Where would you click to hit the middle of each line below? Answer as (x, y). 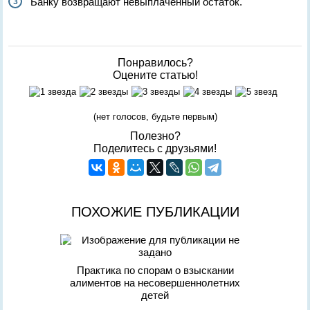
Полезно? (155, 136)
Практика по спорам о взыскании (155, 270)
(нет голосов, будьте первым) (155, 117)
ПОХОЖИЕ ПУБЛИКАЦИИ (155, 212)
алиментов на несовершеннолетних (155, 283)
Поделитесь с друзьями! (155, 148)
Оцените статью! (155, 75)
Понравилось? (155, 63)
